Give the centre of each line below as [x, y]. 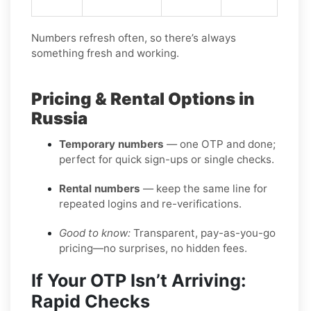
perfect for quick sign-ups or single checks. [167, 159]
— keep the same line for [204, 188]
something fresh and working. [105, 53]
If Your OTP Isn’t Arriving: [139, 280]
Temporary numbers [111, 144]
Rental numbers [100, 188]
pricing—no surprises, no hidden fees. [153, 248]
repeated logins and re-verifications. [150, 203]
